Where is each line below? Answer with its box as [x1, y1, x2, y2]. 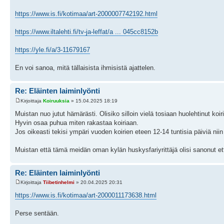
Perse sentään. [15, 209, 59, 217]
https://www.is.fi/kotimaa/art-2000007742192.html [15, 10, 157, 18]
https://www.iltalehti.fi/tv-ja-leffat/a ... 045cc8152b [15, 28, 158, 36]
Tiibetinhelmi [43, 179, 74, 185]
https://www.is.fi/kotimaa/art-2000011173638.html [15, 191, 156, 199]
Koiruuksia [43, 97, 69, 103]
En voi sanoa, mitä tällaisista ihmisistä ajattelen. [15, 64, 155, 72]
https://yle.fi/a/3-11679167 [15, 46, 90, 54]
